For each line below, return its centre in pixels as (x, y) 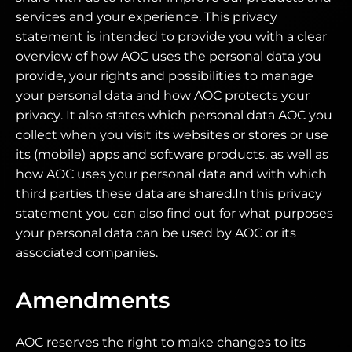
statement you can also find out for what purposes (174, 213)
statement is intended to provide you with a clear (171, 37)
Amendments (93, 300)
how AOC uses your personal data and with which (171, 174)
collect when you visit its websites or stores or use (172, 135)
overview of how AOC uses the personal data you (169, 56)
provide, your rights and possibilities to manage (165, 76)
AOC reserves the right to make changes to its (161, 342)
